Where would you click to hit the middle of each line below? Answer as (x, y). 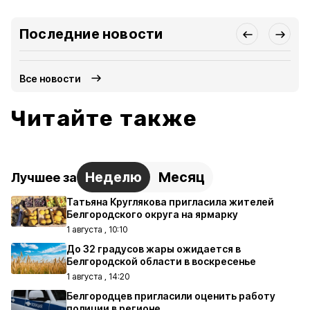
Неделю (113, 177)
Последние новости (91, 34)
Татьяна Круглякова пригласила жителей (170, 202)
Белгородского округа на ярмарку (152, 214)
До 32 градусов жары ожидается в (154, 249)
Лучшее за (44, 177)
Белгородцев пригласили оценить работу (171, 296)
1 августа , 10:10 (97, 229)
